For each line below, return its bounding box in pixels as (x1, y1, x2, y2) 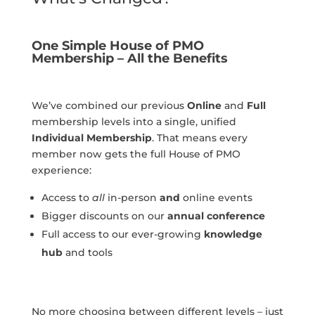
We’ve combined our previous (31, 98, 187, 112)
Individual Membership (31, 131, 152, 144)
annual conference (167, 209, 265, 222)
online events (179, 191, 252, 204)
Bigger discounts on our (41, 209, 167, 222)
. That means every (151, 131, 247, 144)
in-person (104, 191, 160, 204)
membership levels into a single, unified (31, 115, 236, 128)
